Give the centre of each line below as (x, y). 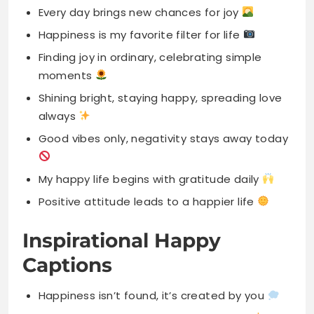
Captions (67, 188)
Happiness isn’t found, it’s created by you (153, 219)
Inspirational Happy (122, 164)
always (59, 39)
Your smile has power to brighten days (145, 241)
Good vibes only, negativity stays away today (163, 61)
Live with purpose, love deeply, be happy (150, 264)
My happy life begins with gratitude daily (150, 102)
